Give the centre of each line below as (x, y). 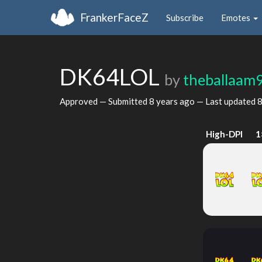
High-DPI (225, 134)
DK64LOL (112, 77)
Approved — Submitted (104, 101)
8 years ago (172, 101)
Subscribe (185, 17)
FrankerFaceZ (114, 17)
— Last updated (226, 101)
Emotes (237, 17)
